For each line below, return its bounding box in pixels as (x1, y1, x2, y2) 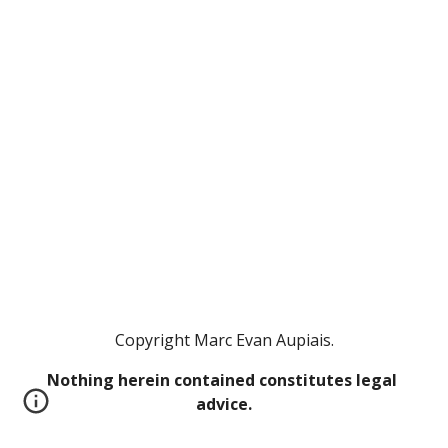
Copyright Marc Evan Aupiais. (114, 329, 334, 351)
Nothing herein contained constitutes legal (47, 369, 397, 391)
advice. (196, 393, 252, 415)
